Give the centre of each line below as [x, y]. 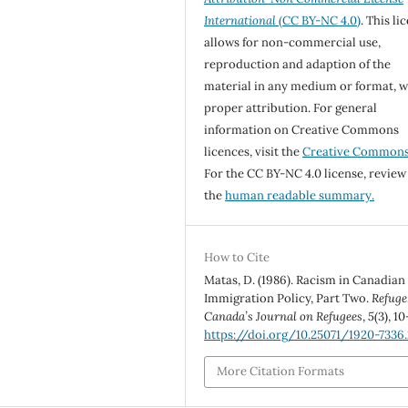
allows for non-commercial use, [293, 42]
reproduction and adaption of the [298, 64]
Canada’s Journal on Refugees [284, 316]
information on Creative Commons [302, 129]
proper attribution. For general [291, 107]
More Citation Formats [281, 372]
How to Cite [237, 257]
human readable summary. [300, 195]
